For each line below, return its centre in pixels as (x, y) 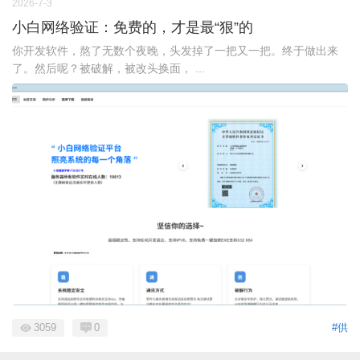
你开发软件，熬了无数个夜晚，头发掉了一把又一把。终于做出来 (175, 50)
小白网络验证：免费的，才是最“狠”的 (133, 27)
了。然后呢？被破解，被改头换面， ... (108, 68)
